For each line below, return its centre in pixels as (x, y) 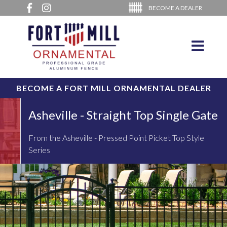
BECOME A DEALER (176, 8)
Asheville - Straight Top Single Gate (123, 115)
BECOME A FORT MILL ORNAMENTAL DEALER (113, 88)
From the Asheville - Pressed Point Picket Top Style (116, 137)
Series (39, 149)
